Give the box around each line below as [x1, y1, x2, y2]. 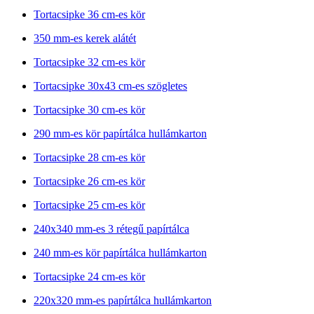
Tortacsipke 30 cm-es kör [34, 103, 145, 116]
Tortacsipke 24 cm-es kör [34, 270, 145, 282]
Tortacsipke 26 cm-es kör [34, 175, 145, 187]
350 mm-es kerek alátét [34, 32, 136, 44]
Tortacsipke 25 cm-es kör [34, 198, 145, 211]
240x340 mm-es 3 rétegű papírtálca [34, 222, 189, 235]
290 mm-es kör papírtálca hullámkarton [34, 127, 207, 139]
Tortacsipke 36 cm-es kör [34, 8, 145, 20]
